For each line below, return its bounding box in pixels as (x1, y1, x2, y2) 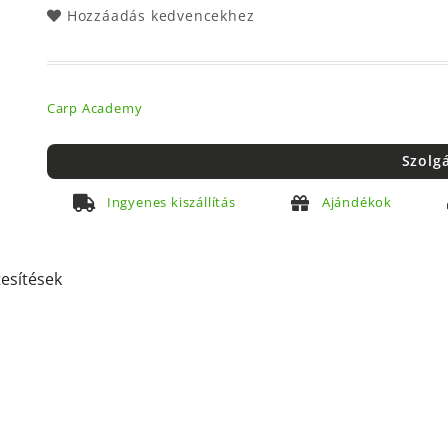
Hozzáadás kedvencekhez (66, 5, 255, 25)
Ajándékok (321, 192, 392, 211)
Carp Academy (46, 98, 143, 117)
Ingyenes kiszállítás (106, 192, 236, 211)
